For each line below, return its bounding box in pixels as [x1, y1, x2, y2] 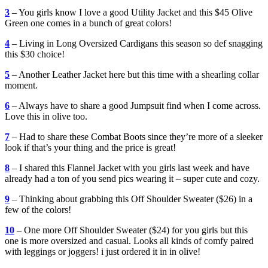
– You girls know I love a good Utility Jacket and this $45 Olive [10, 7, 252, 18]
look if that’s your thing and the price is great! [5, 142, 176, 153]
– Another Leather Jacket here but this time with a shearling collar [10, 69, 259, 80]
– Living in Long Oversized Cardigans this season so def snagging [10, 38, 263, 49]
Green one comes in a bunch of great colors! [5, 18, 172, 29]
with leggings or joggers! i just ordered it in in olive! [5, 246, 200, 257]
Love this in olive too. [5, 111, 87, 122]
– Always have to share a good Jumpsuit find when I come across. [10, 100, 261, 111]
